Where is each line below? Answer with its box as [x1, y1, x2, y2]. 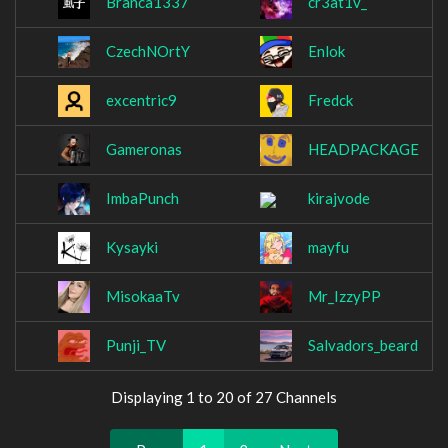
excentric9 [106, 91, 177, 110]
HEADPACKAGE [308, 140, 419, 159]
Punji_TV [106, 336, 166, 355]
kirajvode [308, 189, 370, 208]
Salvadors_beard [308, 336, 418, 355]
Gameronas [106, 140, 182, 159]
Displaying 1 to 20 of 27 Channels [111, 388, 337, 406]
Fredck [308, 91, 353, 110]
